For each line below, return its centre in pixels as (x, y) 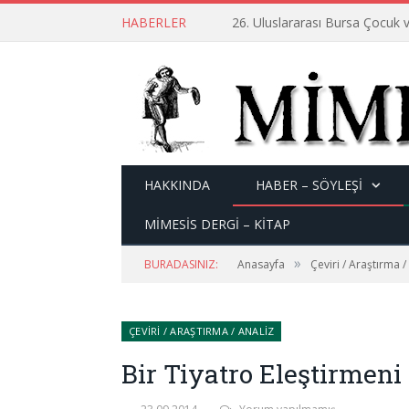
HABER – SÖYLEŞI (309, 185)
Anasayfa (261, 264)
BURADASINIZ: (181, 264)
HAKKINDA (177, 185)
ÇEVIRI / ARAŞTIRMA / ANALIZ (202, 331)
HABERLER (154, 22)
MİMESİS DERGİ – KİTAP (217, 224)
